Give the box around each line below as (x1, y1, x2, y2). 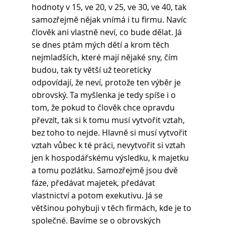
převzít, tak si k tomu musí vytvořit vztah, (31, 115, 187, 126)
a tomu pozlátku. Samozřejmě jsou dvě (31, 165, 180, 176)
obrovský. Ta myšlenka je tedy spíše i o (31, 89, 178, 101)
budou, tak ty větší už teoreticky (31, 64, 153, 76)
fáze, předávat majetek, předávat (31, 177, 157, 189)
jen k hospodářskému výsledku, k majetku (31, 152, 191, 164)
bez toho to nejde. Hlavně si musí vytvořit (31, 127, 189, 139)
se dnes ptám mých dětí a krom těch (31, 39, 171, 51)
